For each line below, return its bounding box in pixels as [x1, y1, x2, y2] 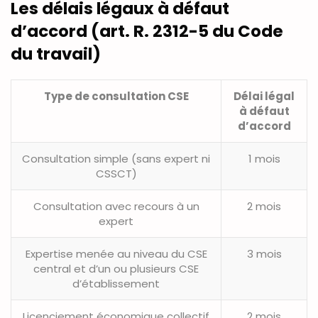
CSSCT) [95, 166, 137, 182]
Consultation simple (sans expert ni [22, 151, 210, 167]
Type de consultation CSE [43, 89, 189, 104]
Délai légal [234, 89, 295, 104]
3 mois [246, 246, 282, 262]
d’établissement [72, 276, 160, 292]
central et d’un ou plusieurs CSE [33, 261, 199, 277]
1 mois [248, 151, 280, 167]
